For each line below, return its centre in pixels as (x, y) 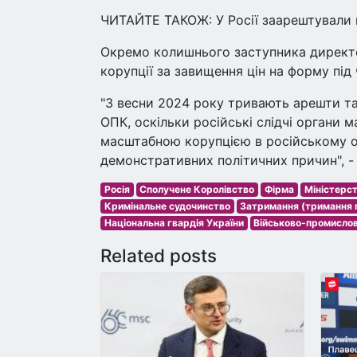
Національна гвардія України (174, 223)
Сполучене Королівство (197, 189)
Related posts (159, 255)
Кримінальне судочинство (167, 206)
